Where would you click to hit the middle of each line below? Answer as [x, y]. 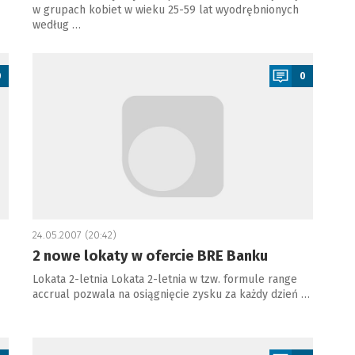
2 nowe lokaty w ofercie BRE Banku [150, 256]
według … [56, 25]
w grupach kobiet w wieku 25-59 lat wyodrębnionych [165, 10]
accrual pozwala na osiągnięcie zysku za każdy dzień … [171, 294]
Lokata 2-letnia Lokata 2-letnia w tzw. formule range [164, 279]
